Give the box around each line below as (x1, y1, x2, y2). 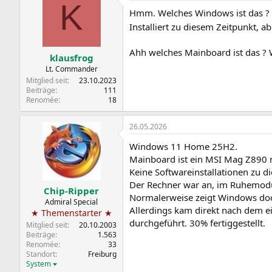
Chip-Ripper (44, 185, 99, 197)
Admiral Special (45, 197, 98, 207)
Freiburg (88, 249, 117, 259)
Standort (26, 249, 55, 259)
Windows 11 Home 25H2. (129, 140, 237, 152)
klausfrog (49, 51, 93, 64)
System (26, 259, 51, 269)
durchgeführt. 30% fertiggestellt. (129, 216, 265, 229)
